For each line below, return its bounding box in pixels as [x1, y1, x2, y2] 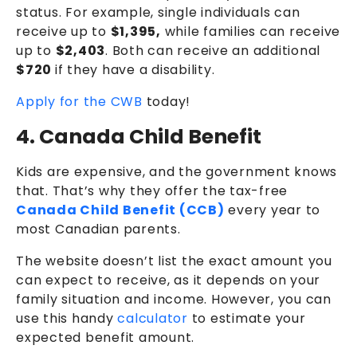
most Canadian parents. [16, 220, 181, 239]
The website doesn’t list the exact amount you [16, 252, 332, 271]
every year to [224, 201, 320, 220]
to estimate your [187, 309, 306, 328]
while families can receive [160, 22, 340, 41]
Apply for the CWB [16, 92, 143, 112]
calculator [117, 309, 188, 328]
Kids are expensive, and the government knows [16, 163, 337, 182]
